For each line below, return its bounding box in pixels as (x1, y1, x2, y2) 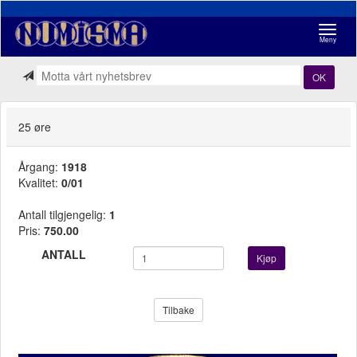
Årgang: (18, 158, 61, 175)
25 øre (18, 119, 51, 135)
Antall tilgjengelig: (18, 206, 109, 222)
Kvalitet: (18, 174, 61, 190)
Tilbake (163, 302, 194, 316)
